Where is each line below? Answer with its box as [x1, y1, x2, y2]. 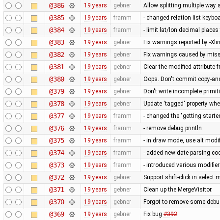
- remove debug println [143, 124, 202, 132]
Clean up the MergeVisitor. [143, 186, 213, 193]
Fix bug [143, 210, 164, 218]
